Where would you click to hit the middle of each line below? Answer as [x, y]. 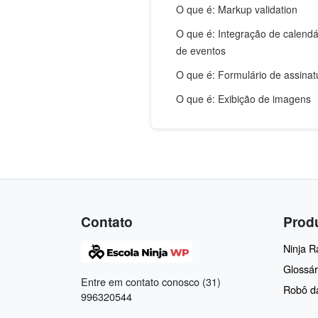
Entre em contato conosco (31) [151, 281]
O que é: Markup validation [237, 9]
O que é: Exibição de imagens [243, 98]
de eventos [201, 50]
